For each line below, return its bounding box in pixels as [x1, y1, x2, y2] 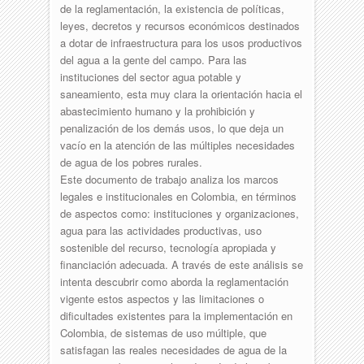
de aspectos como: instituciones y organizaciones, [59, 205, 299, 221]
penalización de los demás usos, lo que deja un [59, 119, 284, 136]
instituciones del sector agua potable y [59, 68, 241, 84]
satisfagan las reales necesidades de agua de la [59, 341, 287, 357]
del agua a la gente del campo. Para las [59, 51, 247, 67]
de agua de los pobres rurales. [59, 154, 202, 170]
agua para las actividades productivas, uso [59, 222, 262, 238]
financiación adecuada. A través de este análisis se [59, 256, 303, 272]
